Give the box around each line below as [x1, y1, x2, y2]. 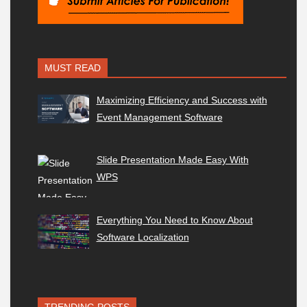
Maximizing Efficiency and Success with [96, 94, 267, 106]
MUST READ [45, 62, 101, 73]
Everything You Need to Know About [96, 214, 253, 226]
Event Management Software [96, 111, 223, 123]
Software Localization [96, 232, 189, 243]
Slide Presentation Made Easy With [96, 154, 249, 166]
